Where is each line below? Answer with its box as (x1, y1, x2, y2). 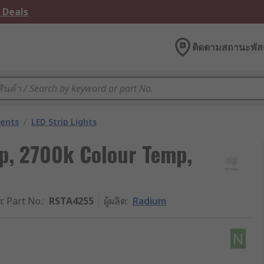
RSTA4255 (49, 194, 94, 207)
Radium (133, 194, 166, 207)
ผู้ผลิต (104, 194, 126, 207)
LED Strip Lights (31, 116, 97, 127)
